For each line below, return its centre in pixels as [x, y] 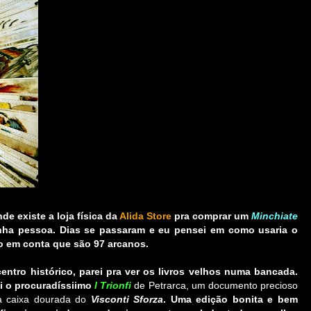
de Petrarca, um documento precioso [215, 286]
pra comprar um [211, 216]
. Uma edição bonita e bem [231, 300]
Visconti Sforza [127, 300]
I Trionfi [113, 286]
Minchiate [275, 216]
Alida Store [145, 216]
